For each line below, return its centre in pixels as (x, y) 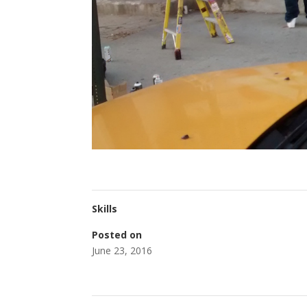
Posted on (117, 234)
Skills (105, 208)
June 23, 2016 (122, 250)
